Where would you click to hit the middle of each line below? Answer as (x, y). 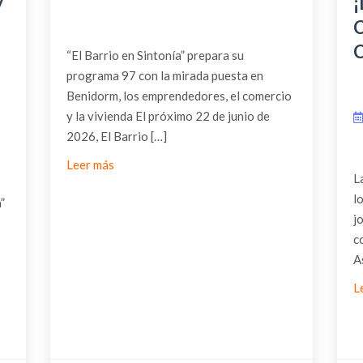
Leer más (90, 164)
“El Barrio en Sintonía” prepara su (155, 55)
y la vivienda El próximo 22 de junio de (168, 115)
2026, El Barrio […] (116, 136)
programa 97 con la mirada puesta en (164, 75)
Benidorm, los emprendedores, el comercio (179, 95)
